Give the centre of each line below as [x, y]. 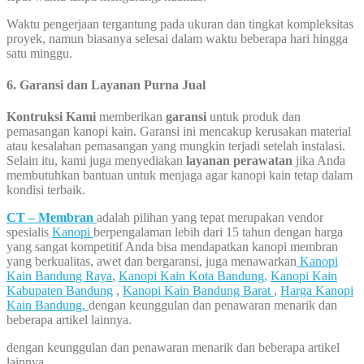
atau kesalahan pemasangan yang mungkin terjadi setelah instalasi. [176, 146]
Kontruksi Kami [51, 117]
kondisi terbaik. [46, 190]
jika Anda [319, 161]
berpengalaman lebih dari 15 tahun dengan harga [218, 232]
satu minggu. [39, 53]
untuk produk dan [253, 117]
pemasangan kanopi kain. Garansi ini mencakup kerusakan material [179, 132]
